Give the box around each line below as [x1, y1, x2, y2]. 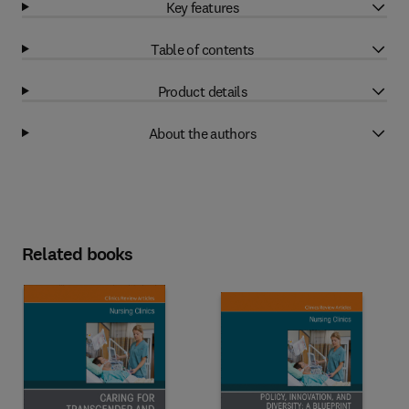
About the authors [148, 123, 257, 142]
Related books [22, 242, 133, 267]
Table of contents [151, 39, 255, 58]
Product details [157, 81, 248, 100]
